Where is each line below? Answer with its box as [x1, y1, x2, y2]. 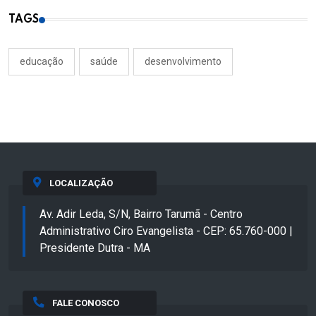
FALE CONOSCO [51, 297, 119, 308]
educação [20, 55, 63, 67]
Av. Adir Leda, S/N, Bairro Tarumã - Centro [39, 207, 243, 221]
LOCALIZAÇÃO [49, 177, 113, 188]
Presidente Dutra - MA [39, 241, 150, 255]
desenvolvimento [145, 55, 221, 67]
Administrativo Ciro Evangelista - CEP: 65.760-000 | [39, 224, 293, 238]
